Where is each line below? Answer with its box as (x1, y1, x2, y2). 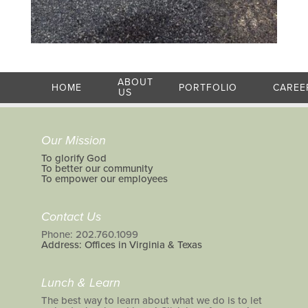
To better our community (41, 162, 153, 175)
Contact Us (41, 208, 101, 224)
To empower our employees (41, 173, 168, 186)
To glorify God (41, 152, 107, 165)
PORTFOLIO (178, 81, 237, 93)
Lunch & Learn (41, 274, 120, 290)
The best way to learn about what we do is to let (41, 294, 262, 307)
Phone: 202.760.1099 (41, 228, 138, 241)
